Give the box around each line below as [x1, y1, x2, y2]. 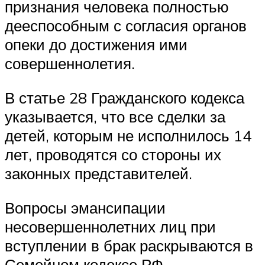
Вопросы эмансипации [5, 198, 166, 217]
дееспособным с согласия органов [5, 16, 247, 35]
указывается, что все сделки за [5, 106, 225, 126]
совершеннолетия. [5, 54, 135, 73]
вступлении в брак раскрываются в [5, 235, 253, 255]
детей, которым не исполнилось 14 [5, 125, 251, 145]
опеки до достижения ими [5, 35, 188, 54]
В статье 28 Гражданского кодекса [5, 88, 244, 107]
